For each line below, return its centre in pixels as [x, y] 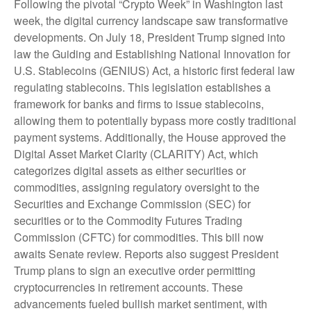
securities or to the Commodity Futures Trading [128, 220]
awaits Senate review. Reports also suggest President [146, 253]
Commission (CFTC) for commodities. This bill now [139, 237]
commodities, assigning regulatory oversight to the [137, 187]
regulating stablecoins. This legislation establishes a [142, 87]
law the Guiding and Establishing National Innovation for [152, 53]
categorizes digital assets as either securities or [130, 170]
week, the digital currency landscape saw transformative [151, 20]
